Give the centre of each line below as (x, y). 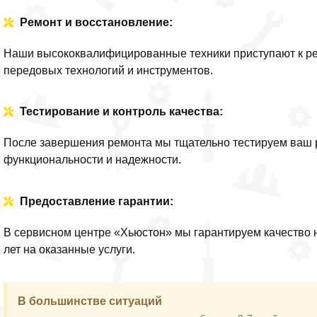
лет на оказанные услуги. (70, 249)
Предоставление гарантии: (96, 201)
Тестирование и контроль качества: (121, 112)
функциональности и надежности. (93, 160)
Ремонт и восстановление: (96, 22)
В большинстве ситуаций (90, 301)
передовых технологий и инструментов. (109, 70)
